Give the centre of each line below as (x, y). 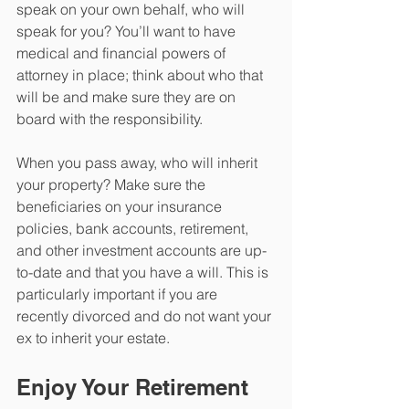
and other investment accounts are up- (142, 251)
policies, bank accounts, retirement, (134, 229)
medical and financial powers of (123, 53)
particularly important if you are (119, 294)
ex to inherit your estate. (95, 338)
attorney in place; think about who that (142, 75)
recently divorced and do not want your (146, 316)
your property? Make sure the (113, 185)
